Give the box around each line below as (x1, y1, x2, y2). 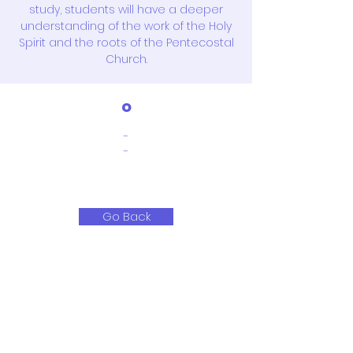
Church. (105, 51, 147, 67)
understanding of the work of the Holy (20, 18, 232, 34)
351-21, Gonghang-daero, (42, 322, 210, 340)
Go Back (102, 208, 150, 225)
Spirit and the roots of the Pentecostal (18, 35, 234, 50)
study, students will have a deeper (29, 2, 223, 17)
